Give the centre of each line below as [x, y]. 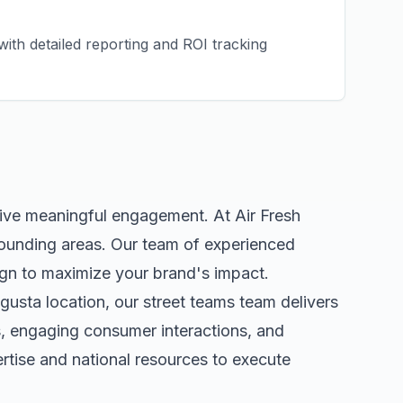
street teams [189, 302]
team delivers [287, 302]
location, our [92, 302]
